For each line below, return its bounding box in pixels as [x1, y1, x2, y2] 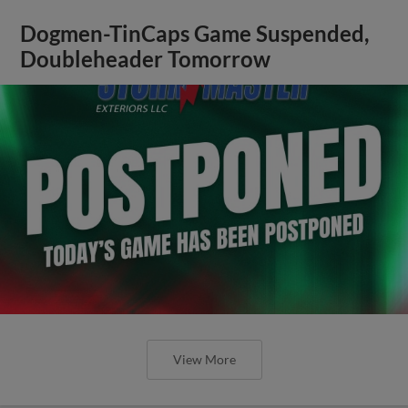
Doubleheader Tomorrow [20, 46, 271, 72]
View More [172, 351, 236, 367]
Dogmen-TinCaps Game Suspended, [20, 20, 370, 46]
